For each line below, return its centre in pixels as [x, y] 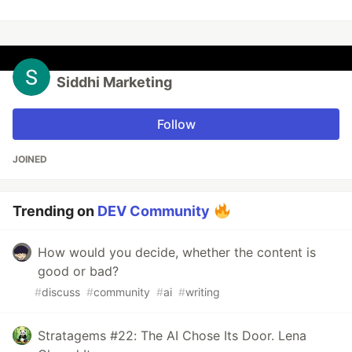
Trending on [55, 211]
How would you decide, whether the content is [177, 253]
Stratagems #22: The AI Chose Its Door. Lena [172, 336]
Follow [176, 125]
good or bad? [78, 271]
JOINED [30, 159]
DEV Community [154, 211]
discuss [61, 292]
